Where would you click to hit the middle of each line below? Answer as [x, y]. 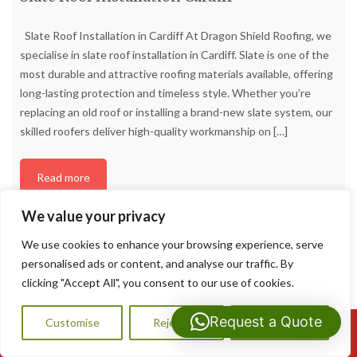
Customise [72, 322]
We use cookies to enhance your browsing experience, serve [173, 244]
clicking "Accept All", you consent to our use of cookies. [158, 282]
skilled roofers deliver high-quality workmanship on [147, 131]
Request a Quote [266, 322]
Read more [63, 177]
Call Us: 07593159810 [192, 333]
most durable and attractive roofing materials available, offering [177, 73]
